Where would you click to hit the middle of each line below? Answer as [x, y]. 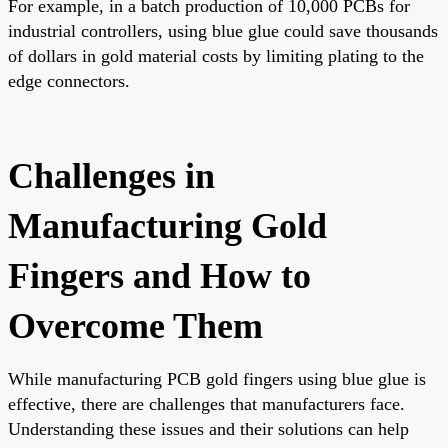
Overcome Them [135, 325]
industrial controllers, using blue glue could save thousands [223, 30]
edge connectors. [69, 80]
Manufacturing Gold [167, 225]
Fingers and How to [159, 275]
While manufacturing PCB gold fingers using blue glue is [217, 378]
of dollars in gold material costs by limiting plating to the [216, 55]
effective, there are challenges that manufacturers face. [206, 403]
